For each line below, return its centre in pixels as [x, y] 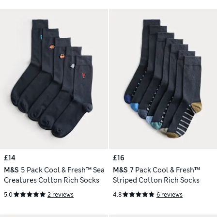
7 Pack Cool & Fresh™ [165, 170]
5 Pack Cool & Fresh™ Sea [62, 170]
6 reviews [170, 194]
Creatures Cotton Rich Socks [52, 180]
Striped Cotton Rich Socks [156, 180]
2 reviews [61, 194]
